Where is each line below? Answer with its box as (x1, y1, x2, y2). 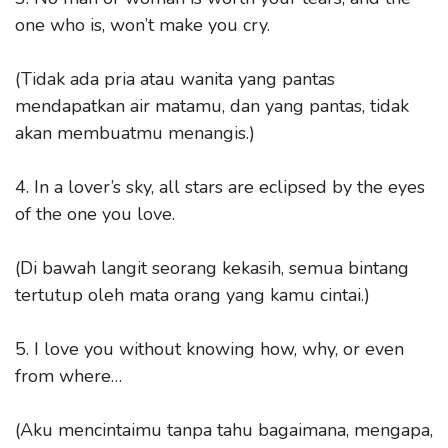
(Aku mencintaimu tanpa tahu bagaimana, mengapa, (15, 417, 433, 442)
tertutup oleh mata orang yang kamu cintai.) (15, 282, 370, 307)
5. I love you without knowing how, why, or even (15, 336, 404, 361)
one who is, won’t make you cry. (15, 12, 270, 37)
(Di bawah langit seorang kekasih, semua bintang (15, 255, 409, 280)
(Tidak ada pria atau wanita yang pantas (15, 66, 335, 91)
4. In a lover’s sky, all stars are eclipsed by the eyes (15, 174, 425, 199)
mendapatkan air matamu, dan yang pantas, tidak (15, 93, 409, 118)
